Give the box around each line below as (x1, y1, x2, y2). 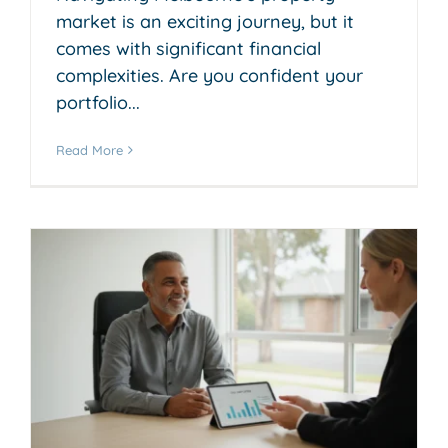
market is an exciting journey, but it (56, 9, 354, 33)
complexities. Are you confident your (56, 63, 363, 87)
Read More (56, 141, 123, 158)
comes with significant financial (56, 36, 321, 60)
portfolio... (56, 90, 140, 114)
